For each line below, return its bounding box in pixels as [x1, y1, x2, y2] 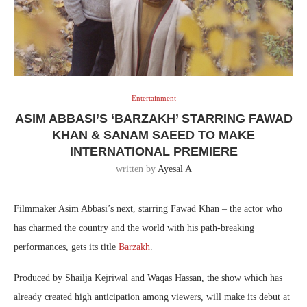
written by [115, 163, 158, 174]
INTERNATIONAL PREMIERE [69, 144, 238, 158]
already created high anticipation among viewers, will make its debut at [14, 291, 290, 302]
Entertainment [131, 93, 176, 102]
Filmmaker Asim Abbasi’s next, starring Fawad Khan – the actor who [14, 203, 282, 214]
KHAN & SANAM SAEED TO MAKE [52, 127, 255, 142]
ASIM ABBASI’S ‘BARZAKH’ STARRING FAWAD [14, 111, 293, 125]
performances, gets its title [14, 241, 119, 252]
